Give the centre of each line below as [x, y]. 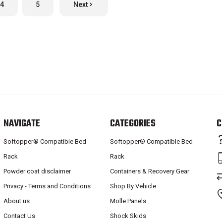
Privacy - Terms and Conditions [47, 186]
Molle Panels [128, 201]
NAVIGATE [22, 123]
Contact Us [19, 216]
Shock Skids [128, 216]
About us [16, 201]
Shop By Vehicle [133, 186]
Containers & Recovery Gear [150, 171]
